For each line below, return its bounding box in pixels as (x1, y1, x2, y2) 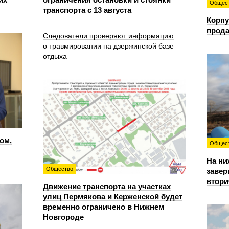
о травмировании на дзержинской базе (43, 41, 174, 50)
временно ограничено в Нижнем (43, 202, 164, 211)
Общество (46, 165, 73, 172)
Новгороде (43, 212, 84, 221)
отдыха (43, 52, 67, 60)
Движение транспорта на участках (43, 181, 171, 191)
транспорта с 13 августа (43, 5, 131, 14)
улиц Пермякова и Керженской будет (43, 192, 182, 201)
